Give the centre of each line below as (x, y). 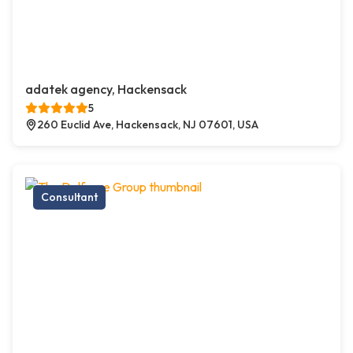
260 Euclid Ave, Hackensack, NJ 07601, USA (148, 125)
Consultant (69, 197)
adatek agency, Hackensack (106, 89)
